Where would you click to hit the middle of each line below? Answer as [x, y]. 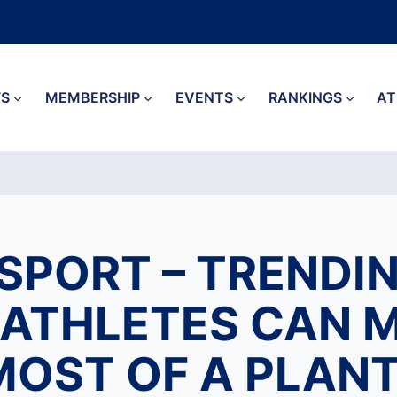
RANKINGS [305, 97]
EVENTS [204, 97]
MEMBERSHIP [93, 97]
